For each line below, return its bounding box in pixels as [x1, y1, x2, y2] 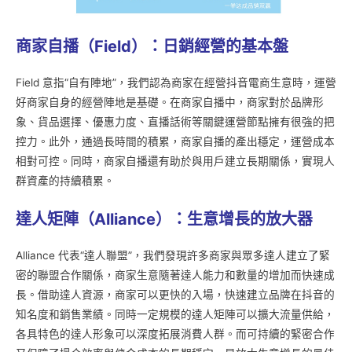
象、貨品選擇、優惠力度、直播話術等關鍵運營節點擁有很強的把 [16, 115, 335, 128]
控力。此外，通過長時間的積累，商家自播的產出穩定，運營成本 [16, 134, 335, 148]
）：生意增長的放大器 [156, 209, 313, 229]
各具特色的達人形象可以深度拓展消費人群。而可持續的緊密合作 [16, 327, 335, 340]
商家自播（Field [16, 36, 131, 56]
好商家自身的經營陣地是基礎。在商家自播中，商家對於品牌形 [16, 95, 324, 108]
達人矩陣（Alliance [16, 209, 156, 229]
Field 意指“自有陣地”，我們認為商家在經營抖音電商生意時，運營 [16, 75, 336, 89]
